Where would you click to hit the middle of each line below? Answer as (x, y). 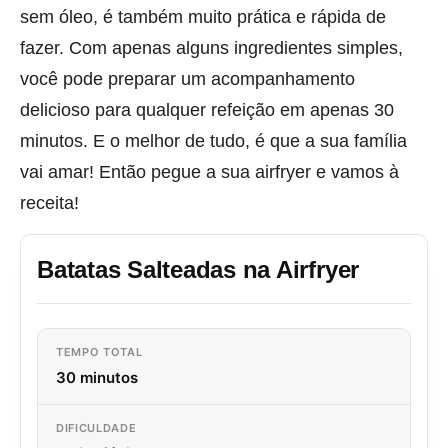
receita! (49, 203)
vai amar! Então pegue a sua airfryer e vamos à (209, 172)
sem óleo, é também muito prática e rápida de (203, 17)
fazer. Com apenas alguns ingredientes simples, (211, 48)
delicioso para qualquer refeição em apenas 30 (207, 110)
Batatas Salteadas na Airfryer (198, 270)
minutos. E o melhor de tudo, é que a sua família (213, 141)
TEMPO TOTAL (99, 352)
